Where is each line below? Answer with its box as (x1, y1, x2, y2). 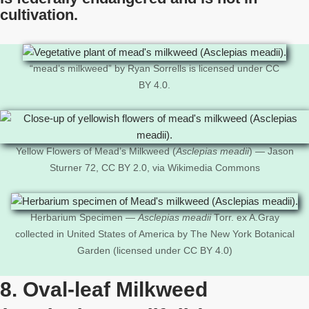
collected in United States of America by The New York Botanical (14, 229, 295, 239)
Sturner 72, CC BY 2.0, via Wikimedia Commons (49, 163, 260, 173)
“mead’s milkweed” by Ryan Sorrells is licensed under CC (30, 63, 279, 74)
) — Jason (248, 146, 294, 157)
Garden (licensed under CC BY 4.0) (77, 246, 232, 256)
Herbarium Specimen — (30, 212, 138, 223)
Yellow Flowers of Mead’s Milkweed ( (15, 146, 176, 157)
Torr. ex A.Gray (210, 212, 279, 223)
